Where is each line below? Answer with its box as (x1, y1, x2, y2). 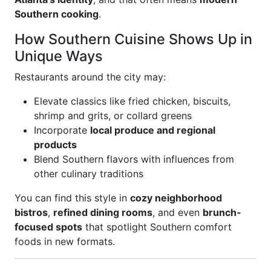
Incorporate (34, 124, 90, 136)
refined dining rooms (53, 206, 152, 218)
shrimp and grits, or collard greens (34, 109, 192, 122)
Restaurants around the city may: (15, 71, 166, 83)
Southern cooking (15, 8, 99, 20)
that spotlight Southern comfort (82, 221, 232, 233)
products (34, 139, 77, 151)
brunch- (203, 206, 241, 218)
